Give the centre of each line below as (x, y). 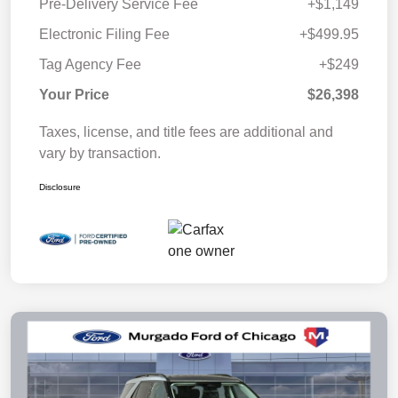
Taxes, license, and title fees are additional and (186, 131)
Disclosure (60, 187)
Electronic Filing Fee (104, 34)
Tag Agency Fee (90, 64)
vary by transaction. (100, 153)
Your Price (74, 94)
